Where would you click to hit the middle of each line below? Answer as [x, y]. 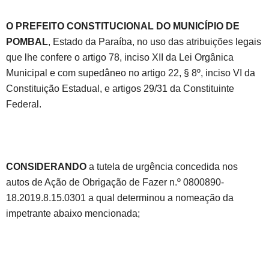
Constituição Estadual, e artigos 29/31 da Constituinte [120, 89]
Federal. [24, 104]
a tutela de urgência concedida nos [162, 167]
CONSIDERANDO [46, 167]
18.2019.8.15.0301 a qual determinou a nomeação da [120, 198]
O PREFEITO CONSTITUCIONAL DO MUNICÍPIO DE [123, 26]
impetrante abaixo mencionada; [73, 214]
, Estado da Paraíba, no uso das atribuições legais [155, 42]
